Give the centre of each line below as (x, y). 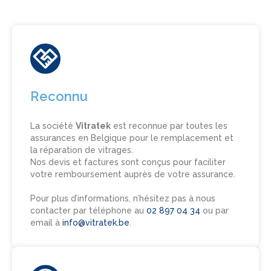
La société (53, 126)
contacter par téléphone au (88, 211)
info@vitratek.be (96, 223)
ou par (216, 211)
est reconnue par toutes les (169, 126)
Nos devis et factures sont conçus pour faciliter (128, 162)
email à (46, 223)
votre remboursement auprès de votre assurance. (133, 175)
